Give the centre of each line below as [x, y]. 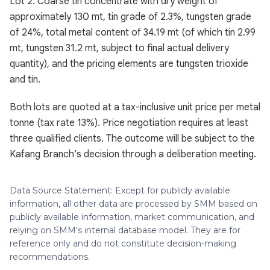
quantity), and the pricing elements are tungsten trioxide [129, 64]
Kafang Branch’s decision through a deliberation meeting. [133, 154]
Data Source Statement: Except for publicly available [120, 190]
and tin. [25, 80]
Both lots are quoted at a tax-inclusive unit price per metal [135, 107]
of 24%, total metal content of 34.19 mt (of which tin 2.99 [133, 33]
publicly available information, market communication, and [132, 217]
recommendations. [50, 257]
